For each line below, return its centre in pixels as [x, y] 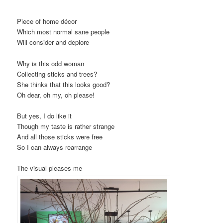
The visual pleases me [50, 168]
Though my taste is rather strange [66, 126]
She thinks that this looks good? [64, 84]
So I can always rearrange [55, 147]
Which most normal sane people [63, 32]
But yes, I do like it [45, 115]
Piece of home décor [47, 21]
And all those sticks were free [60, 136]
